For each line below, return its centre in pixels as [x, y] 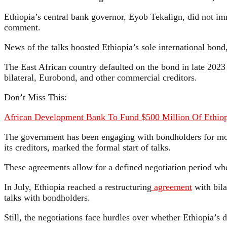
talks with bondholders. [47, 197]
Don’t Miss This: [35, 97]
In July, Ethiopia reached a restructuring [78, 187]
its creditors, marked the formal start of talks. [87, 147]
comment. [22, 27]
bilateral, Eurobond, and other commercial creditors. [101, 77]
